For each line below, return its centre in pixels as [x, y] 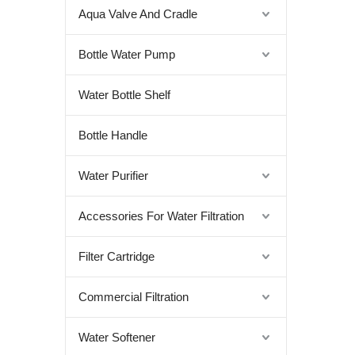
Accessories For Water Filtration [161, 216]
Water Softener [117, 337]
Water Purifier [113, 176]
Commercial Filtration [134, 297]
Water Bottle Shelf [124, 95]
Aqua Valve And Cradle [138, 14]
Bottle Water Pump [127, 54]
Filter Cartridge [116, 256]
